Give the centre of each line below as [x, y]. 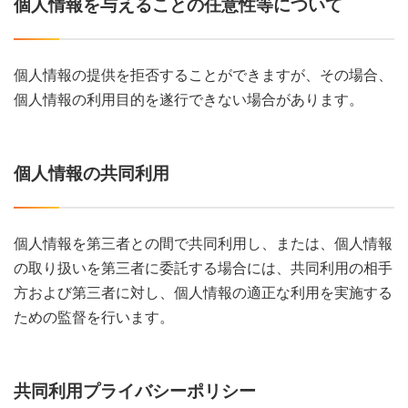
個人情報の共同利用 [92, 173]
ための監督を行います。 [94, 317]
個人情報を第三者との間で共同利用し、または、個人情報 [203, 243]
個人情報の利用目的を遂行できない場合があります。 [189, 99]
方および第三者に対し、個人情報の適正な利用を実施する [203, 292]
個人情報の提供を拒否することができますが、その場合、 [203, 75]
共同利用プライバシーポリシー [135, 391]
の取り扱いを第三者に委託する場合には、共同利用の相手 [203, 268]
